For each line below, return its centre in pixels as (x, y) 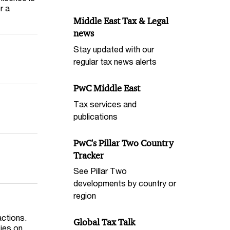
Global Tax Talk (104, 223)
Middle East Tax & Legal (121, 21)
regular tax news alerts (115, 62)
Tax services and (105, 104)
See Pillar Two (100, 171)
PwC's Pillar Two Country (124, 143)
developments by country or (125, 183)
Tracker (89, 155)
